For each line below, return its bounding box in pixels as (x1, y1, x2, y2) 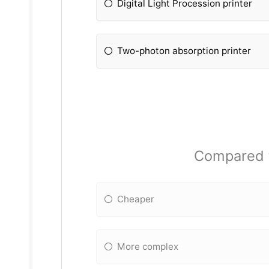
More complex (117, 240, 179, 252)
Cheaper (117, 193, 155, 205)
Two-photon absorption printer (117, 45, 252, 57)
